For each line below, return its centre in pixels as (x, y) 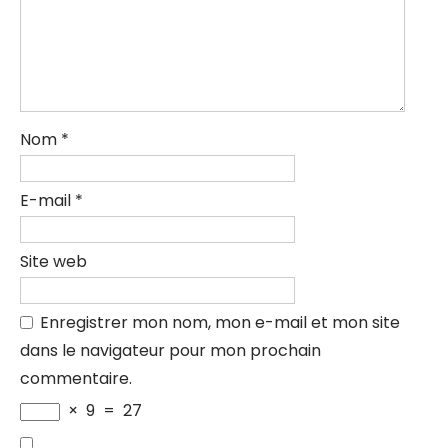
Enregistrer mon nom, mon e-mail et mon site (220, 322)
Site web (53, 261)
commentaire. (76, 378)
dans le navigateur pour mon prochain (170, 350)
